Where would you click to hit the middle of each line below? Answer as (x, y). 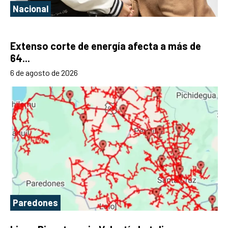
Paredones (35, 203)
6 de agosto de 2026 (44, 72)
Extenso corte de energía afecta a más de (106, 46)
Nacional (31, 8)
